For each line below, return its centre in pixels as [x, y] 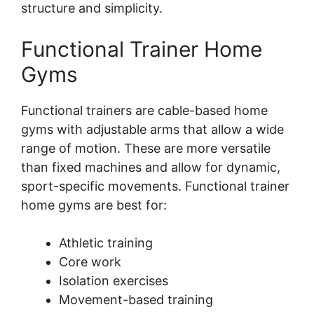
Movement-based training [136, 300]
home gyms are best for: [94, 205]
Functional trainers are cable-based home [144, 111]
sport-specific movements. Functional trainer [155, 186]
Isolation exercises [114, 281]
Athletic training [106, 243]
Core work [90, 262]
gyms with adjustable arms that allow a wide [152, 130]
